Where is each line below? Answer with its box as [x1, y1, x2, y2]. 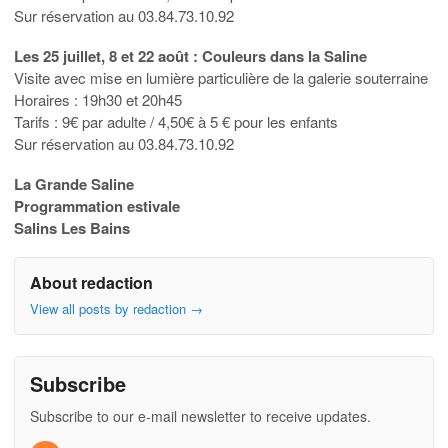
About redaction [30, 270, 153, 294]
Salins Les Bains [14, 216, 130, 239]
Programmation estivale [14, 194, 180, 217]
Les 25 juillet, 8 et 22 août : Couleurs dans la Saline [14, 44, 367, 67]
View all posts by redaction [30, 299, 190, 319]
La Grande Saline [14, 172, 134, 195]
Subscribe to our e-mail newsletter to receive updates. [30, 406, 371, 427]
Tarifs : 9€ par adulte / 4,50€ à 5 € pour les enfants [14, 110, 338, 132]
